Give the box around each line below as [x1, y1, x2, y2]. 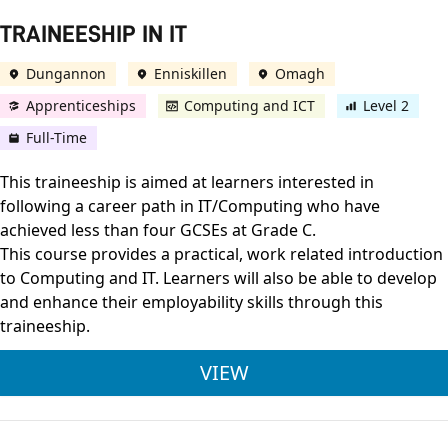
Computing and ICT [184, 96, 315, 116]
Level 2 [363, 96, 409, 116]
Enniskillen [154, 64, 227, 84]
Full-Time [26, 128, 87, 148]
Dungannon [26, 64, 106, 84]
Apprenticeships [26, 96, 136, 116]
